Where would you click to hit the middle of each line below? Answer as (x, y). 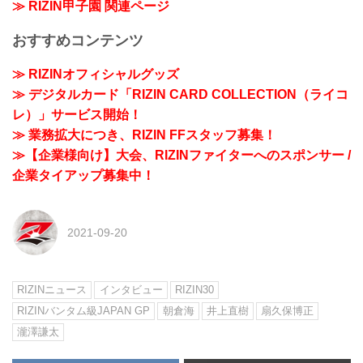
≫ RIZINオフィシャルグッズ (96, 75)
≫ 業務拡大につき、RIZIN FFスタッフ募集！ (144, 135)
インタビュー (131, 290)
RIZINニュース (52, 290)
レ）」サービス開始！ (77, 115)
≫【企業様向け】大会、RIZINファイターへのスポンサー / (181, 156)
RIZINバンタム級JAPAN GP (84, 310)
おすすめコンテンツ (78, 40)
